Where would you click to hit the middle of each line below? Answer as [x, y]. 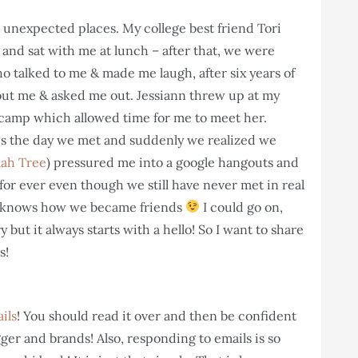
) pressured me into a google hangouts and [173, 162]
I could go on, [242, 207]
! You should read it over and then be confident [157, 315]
